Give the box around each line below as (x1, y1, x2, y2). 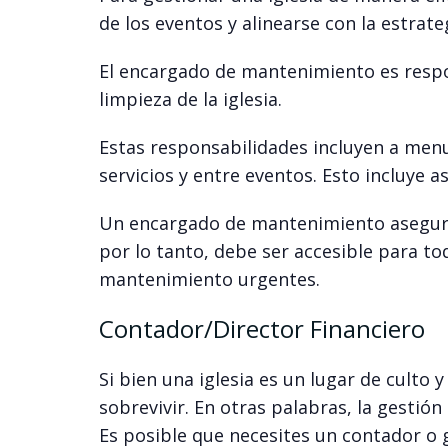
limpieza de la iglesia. (98, 87, 282, 112)
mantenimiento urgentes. (98, 267, 320, 292)
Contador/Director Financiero (98, 312, 425, 346)
